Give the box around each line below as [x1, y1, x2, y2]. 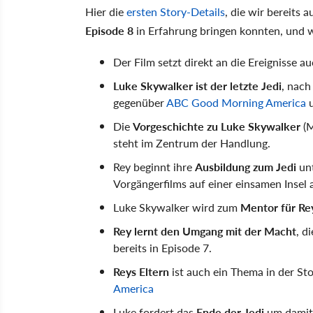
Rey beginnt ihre [113, 159, 195, 175]
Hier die [85, 3, 126, 20]
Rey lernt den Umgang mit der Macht [113, 223, 296, 239]
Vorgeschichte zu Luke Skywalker [133, 118, 300, 134]
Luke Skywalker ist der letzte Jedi [113, 78, 282, 94]
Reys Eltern [113, 263, 169, 279]
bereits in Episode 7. [113, 240, 212, 256]
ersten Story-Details [126, 3, 225, 20]
